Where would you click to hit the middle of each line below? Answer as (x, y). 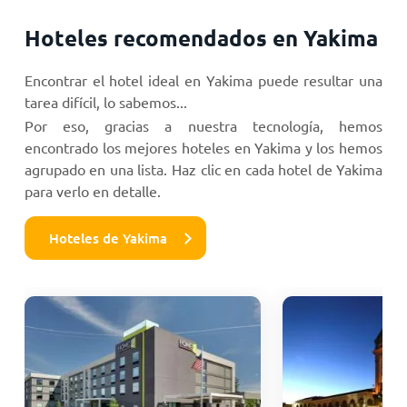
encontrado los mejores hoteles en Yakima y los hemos (203, 147)
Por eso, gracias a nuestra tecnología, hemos (203, 125)
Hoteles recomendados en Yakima (201, 37)
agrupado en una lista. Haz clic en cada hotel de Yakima (203, 169)
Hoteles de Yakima (109, 238)
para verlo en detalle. (92, 190)
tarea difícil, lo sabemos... (105, 101)
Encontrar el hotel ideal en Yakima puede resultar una (203, 79)
